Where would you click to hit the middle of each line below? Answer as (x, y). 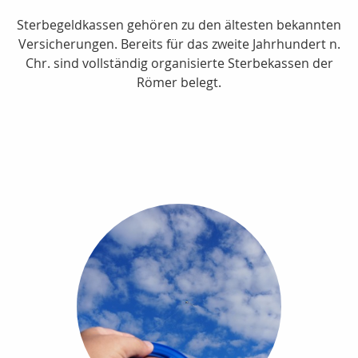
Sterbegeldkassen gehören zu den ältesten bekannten (179, 25)
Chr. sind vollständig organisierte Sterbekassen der (179, 64)
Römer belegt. (179, 83)
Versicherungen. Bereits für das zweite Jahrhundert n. (179, 44)
